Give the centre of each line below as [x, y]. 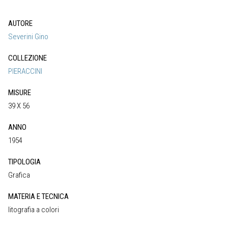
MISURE [20, 92]
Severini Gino [28, 36]
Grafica [19, 175]
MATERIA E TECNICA [38, 196]
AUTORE [20, 23]
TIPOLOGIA [24, 162]
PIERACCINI [25, 71]
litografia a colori [34, 209]
